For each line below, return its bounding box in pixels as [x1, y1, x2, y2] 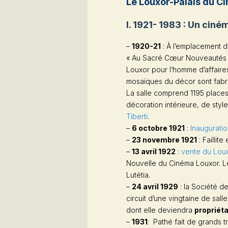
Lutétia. [126, 170, 150, 179]
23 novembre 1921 [132, 135, 197, 144]
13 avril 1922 [132, 147, 176, 156]
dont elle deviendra [126, 205, 194, 214]
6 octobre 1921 [132, 123, 185, 132]
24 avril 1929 [132, 182, 178, 191]
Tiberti [126, 111, 148, 121]
